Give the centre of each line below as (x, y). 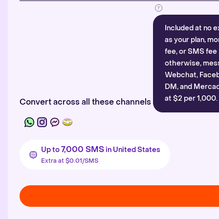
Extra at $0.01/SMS (70, 161)
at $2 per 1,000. (191, 99)
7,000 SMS (83, 149)
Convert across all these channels (85, 102)
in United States (132, 150)
